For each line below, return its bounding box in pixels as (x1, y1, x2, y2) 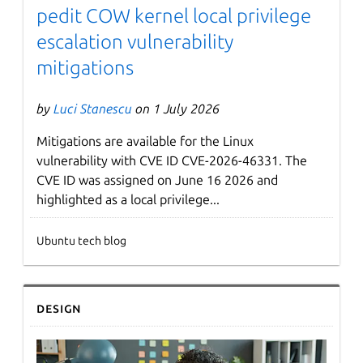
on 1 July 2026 (132, 101, 220, 117)
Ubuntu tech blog (36, 234, 127, 248)
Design (36, 301, 83, 316)
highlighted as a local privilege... (36, 192, 220, 207)
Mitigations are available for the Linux (36, 134, 254, 149)
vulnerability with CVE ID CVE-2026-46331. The (36, 153, 308, 169)
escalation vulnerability (36, 31, 234, 53)
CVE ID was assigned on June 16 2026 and (36, 173, 279, 188)
